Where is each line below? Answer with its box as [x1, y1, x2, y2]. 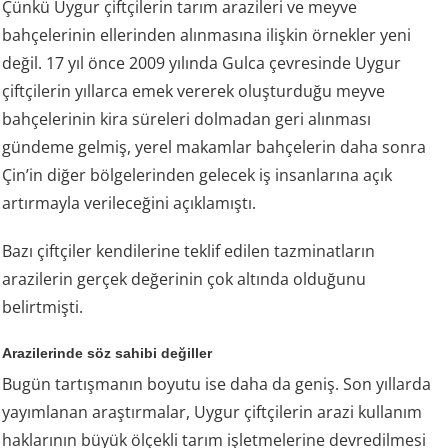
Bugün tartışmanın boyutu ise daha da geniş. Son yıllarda [2, 373, 432, 396]
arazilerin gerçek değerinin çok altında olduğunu [2, 268, 367, 291]
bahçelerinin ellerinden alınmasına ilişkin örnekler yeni [2, 24, 412, 47]
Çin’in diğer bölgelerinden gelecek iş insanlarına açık [2, 164, 393, 187]
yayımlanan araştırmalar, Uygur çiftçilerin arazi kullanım [2, 401, 423, 424]
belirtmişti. [2, 296, 84, 319]
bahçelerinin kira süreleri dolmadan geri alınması [2, 108, 372, 131]
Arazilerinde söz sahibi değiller [2, 345, 213, 362]
